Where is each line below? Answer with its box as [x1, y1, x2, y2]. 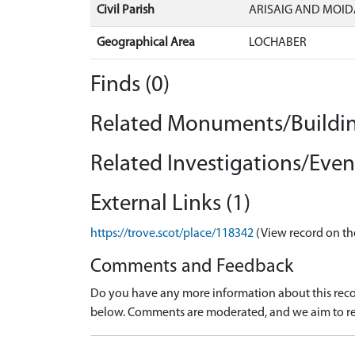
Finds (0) [90, 74, 170, 97]
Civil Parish [97, 4, 155, 17]
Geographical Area [97, 36, 195, 49]
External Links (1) [90, 193, 250, 216]
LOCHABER [249, 36, 307, 49]
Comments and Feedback [90, 258, 293, 277]
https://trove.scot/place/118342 [90, 227, 254, 240]
